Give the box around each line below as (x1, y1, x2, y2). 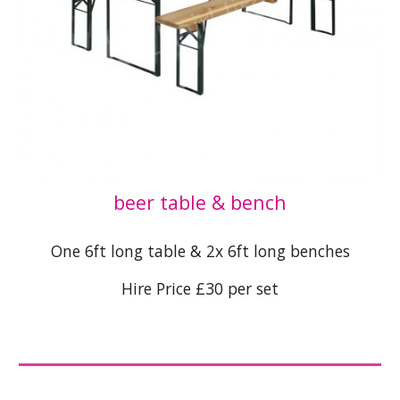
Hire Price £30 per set (121, 278, 279, 300)
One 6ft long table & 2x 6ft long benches (50, 240, 350, 262)
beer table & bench (113, 189, 287, 216)
